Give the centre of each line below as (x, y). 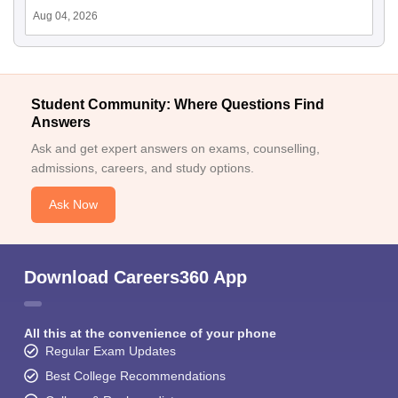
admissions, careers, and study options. (143, 168)
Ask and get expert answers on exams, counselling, (175, 149)
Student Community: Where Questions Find (178, 105)
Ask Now (73, 205)
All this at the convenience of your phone (150, 334)
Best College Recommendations (135, 376)
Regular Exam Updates (111, 351)
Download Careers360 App (135, 278)
